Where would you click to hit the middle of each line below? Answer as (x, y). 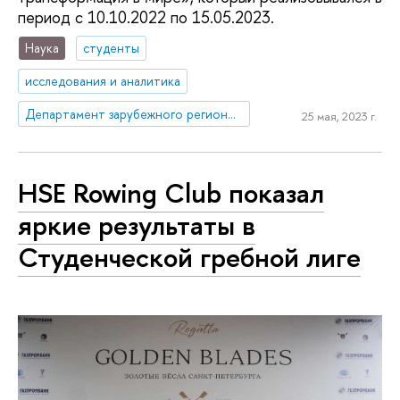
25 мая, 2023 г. (339, 117)
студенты (112, 48)
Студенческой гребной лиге (189, 258)
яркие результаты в (137, 225)
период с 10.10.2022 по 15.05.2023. (146, 18)
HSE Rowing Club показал (171, 193)
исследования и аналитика (103, 80)
